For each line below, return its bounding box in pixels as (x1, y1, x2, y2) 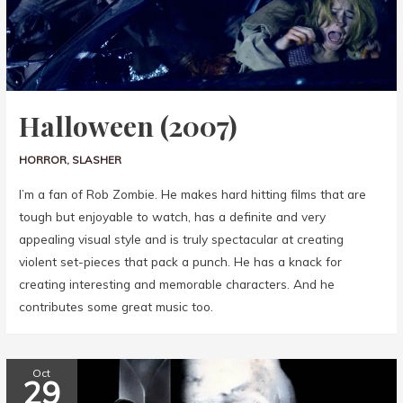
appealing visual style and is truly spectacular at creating (19, 230, 345, 246)
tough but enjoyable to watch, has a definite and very (19, 208, 327, 224)
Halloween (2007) (19, 108, 238, 145)
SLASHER (72, 153, 122, 167)
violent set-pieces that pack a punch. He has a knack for (19, 253, 343, 269)
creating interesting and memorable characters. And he (19, 275, 336, 291)
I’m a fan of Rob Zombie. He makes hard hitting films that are (19, 185, 367, 201)
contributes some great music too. (19, 298, 214, 314)
